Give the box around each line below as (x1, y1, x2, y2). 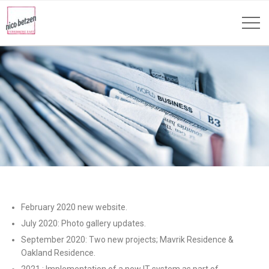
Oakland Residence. (21, 248, 95, 258)
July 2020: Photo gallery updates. (21, 219, 146, 229)
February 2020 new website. (21, 202, 127, 213)
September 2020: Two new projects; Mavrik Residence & (21, 235, 234, 245)
